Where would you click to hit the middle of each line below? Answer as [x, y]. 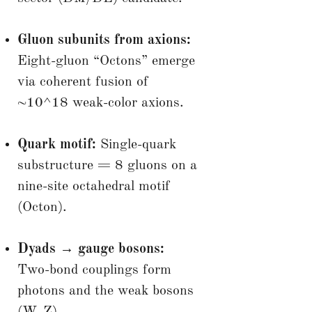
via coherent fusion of [83, 82]
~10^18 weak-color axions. [100, 103]
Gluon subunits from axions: [104, 40]
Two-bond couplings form [94, 270]
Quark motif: [56, 145]
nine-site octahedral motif [93, 186]
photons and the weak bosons [105, 291]
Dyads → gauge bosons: [91, 249]
